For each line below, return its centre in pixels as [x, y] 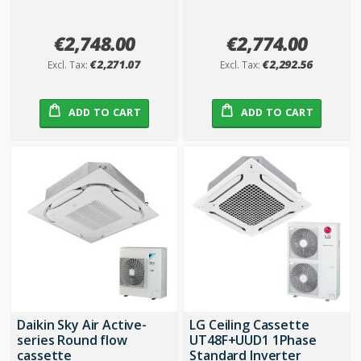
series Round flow [72, 340]
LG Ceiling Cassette [249, 325]
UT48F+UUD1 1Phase [253, 340]
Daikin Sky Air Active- [82, 325]
